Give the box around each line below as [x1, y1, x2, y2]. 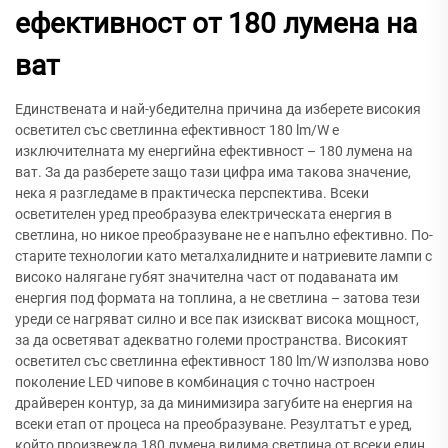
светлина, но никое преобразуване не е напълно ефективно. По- [15, 227, 433, 244]
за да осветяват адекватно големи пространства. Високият [15, 332, 408, 349]
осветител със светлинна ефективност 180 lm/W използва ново [15, 353, 429, 370]
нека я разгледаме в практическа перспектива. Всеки [15, 185, 369, 202]
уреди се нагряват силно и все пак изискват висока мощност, [15, 311, 419, 328]
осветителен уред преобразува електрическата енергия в [15, 206, 392, 223]
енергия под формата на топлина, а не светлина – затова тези [15, 290, 420, 307]
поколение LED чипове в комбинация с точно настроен [15, 374, 375, 391]
